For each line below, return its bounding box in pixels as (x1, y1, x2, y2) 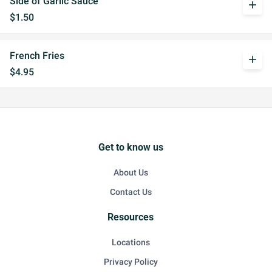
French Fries (10, 50, 64, 61)
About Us (113, 168, 148, 177)
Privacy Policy (103, 257, 158, 267)
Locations (111, 237, 150, 247)
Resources (107, 211, 154, 223)
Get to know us (98, 141, 163, 153)
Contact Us (109, 187, 152, 197)
